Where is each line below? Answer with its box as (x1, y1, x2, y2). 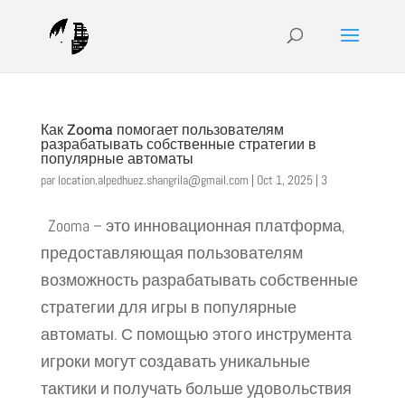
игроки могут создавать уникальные (40, 351, 310, 372)
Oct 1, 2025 (256, 172, 313, 188)
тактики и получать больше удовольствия (40, 378, 352, 399)
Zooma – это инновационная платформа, (40, 215, 345, 236)
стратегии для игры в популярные (40, 297, 297, 317)
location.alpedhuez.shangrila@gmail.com (57, 172, 249, 188)
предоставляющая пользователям (40, 242, 303, 263)
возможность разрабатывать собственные (40, 269, 358, 290)
